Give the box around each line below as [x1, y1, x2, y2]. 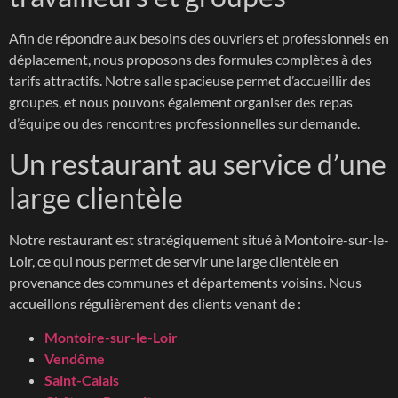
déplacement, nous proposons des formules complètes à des [9, 51, 372, 68]
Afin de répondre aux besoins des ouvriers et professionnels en [9, 29, 389, 47]
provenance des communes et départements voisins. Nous [9, 273, 362, 291]
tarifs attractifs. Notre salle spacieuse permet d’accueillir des [9, 72, 371, 90]
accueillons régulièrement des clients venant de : [9, 294, 301, 312]
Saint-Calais [44, 370, 119, 388]
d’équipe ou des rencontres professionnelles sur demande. [9, 115, 360, 132]
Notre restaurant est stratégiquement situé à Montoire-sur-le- [9, 230, 389, 248]
